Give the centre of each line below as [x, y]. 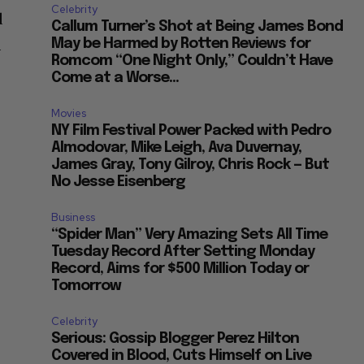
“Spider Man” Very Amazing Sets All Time [190, 235]
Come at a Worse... [115, 78]
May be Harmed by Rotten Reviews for [181, 44]
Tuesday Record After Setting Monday [183, 252]
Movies [69, 114]
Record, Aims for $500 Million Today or [180, 269]
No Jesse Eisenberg [119, 182]
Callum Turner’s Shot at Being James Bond [197, 27]
